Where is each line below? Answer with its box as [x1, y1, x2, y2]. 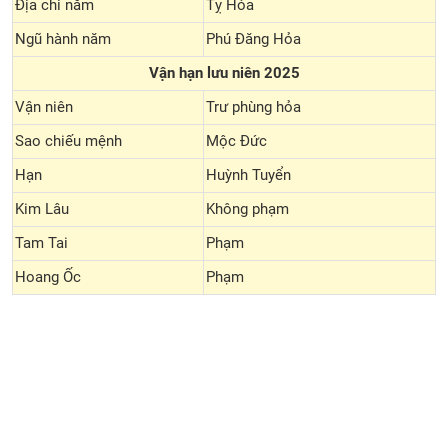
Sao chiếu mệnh [15, 132, 122, 150]
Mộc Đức [206, 132, 267, 150]
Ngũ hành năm [15, 30, 111, 48]
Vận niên [15, 98, 73, 116]
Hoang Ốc [15, 268, 81, 286]
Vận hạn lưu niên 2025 [148, 64, 300, 82]
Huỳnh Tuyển [206, 166, 291, 184]
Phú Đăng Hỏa [206, 30, 301, 48]
